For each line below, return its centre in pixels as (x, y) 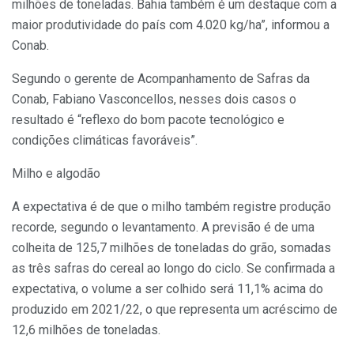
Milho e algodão (56, 174)
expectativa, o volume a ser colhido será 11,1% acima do (168, 289)
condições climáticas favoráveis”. (105, 141)
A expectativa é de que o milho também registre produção (171, 207)
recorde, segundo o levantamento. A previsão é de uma (163, 228)
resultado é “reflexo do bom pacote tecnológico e (148, 120)
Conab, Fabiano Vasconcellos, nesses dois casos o (154, 100)
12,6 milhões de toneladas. (86, 330)
